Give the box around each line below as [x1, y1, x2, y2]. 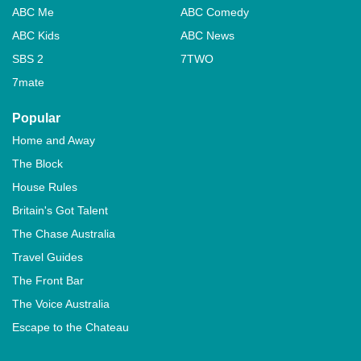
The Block [12, 157, 63, 170]
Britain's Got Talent [12, 204, 108, 217]
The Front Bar [12, 274, 84, 287]
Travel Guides [12, 251, 83, 263]
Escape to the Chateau [12, 321, 129, 334]
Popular [12, 111, 60, 125]
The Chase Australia [12, 227, 115, 240]
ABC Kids [12, 29, 60, 42]
